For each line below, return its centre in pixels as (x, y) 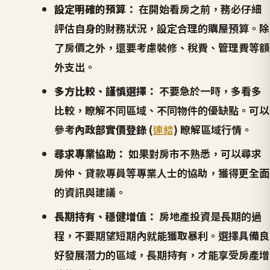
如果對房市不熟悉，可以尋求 (193, 153)
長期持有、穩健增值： (105, 216)
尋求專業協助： (90, 153)
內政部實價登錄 (110, 129)
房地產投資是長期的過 (209, 216)
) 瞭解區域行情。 (212, 129)
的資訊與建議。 (90, 192)
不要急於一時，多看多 (209, 90)
